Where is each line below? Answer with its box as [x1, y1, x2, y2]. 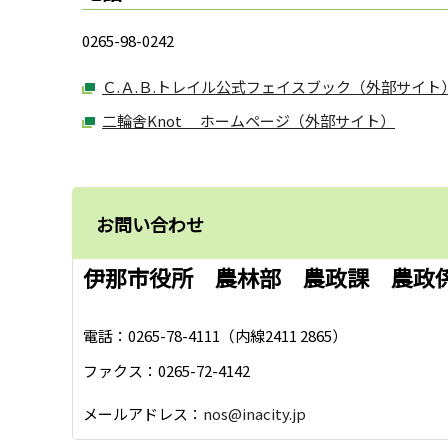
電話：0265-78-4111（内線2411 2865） [83, 325, 347, 347]
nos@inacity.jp [203, 402, 306, 424]
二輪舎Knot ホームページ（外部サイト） [102, 109, 395, 131]
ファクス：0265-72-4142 [83, 360, 250, 382]
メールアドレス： [83, 402, 203, 424]
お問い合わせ [96, 210, 204, 237]
